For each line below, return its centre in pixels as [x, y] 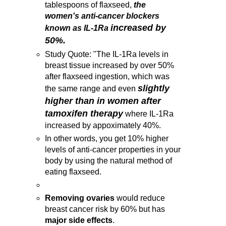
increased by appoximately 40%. [103, 126]
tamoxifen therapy [84, 114]
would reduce [141, 198]
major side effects [79, 220]
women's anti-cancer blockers [102, 16]
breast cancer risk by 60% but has [105, 209]
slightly [154, 89]
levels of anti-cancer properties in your [113, 149]
